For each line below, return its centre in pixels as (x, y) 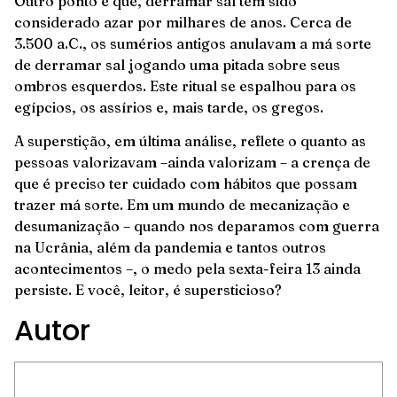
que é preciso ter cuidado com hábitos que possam (186, 184)
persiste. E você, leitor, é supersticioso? (148, 290)
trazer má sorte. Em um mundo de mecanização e (182, 205)
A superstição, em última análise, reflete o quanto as (190, 141)
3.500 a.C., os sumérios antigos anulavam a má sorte (193, 43)
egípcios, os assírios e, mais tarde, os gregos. (169, 107)
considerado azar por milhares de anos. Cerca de (183, 22)
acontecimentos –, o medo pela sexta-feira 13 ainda (187, 269)
